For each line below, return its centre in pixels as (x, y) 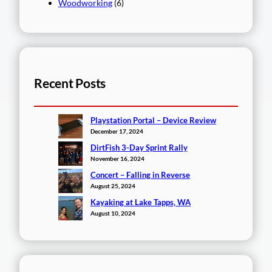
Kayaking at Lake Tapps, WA (140, 202)
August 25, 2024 (113, 186)
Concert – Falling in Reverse (140, 175)
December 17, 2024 (117, 131)
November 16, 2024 (117, 159)
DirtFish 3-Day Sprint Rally (139, 148)
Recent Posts (70, 83)
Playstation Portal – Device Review (153, 121)
